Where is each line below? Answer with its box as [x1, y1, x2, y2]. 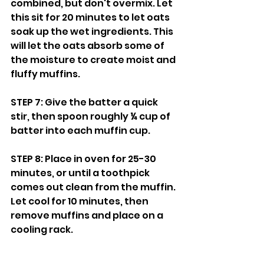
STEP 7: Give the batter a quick [11, 95, 160, 109]
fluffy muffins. [11, 67, 80, 81]
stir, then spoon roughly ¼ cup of [11, 110, 172, 123]
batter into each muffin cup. [11, 124, 152, 137]
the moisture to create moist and [11, 53, 177, 67]
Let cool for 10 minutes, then [11, 194, 150, 208]
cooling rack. [11, 223, 73, 236]
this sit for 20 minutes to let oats [11, 11, 171, 24]
